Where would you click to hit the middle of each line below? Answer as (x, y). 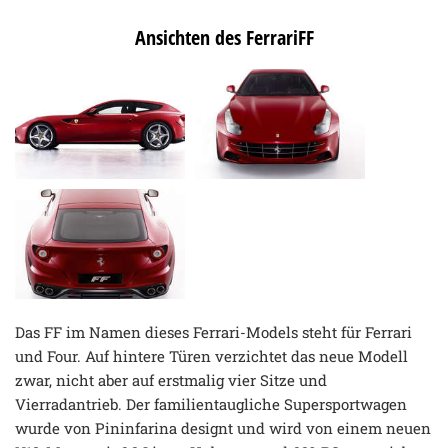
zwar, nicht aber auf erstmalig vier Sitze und (171, 379)
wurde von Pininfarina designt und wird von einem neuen (223, 427)
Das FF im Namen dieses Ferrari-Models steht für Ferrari (213, 331)
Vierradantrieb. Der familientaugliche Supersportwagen (211, 403)
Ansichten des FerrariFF (224, 37)
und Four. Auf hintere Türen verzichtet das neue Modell (211, 355)
